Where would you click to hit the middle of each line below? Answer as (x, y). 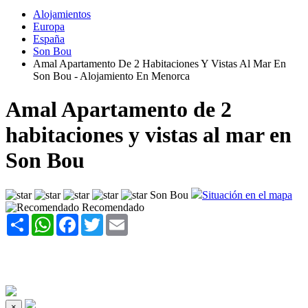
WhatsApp (77, 219)
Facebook (100, 219)
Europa (49, 26)
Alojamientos (62, 14)
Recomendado (113, 208)
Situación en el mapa (247, 195)
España (49, 38)
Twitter (119, 219)
